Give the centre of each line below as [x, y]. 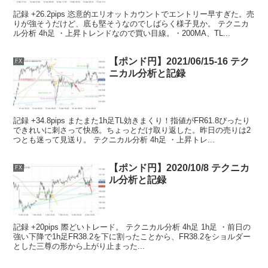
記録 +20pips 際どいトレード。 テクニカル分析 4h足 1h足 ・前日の [132, 227]
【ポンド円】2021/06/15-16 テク [179, 62]
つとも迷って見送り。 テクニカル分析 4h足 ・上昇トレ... [114, 139]
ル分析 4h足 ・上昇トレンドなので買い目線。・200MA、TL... [122, 33]
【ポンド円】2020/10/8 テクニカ [179, 168]
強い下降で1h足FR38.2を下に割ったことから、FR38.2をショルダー [132, 236]
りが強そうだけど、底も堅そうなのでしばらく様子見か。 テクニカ [131, 23]
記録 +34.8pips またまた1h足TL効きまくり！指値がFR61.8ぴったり [132, 120]
